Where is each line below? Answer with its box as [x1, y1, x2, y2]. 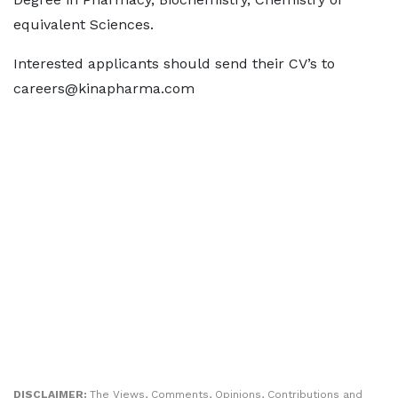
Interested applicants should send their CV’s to [13, 55, 335, 72]
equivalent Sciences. [13, 16, 154, 33]
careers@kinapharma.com [13, 80, 195, 97]
